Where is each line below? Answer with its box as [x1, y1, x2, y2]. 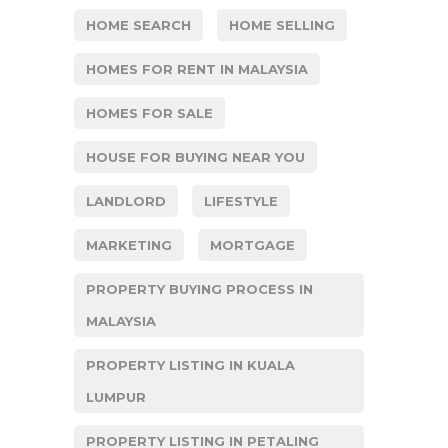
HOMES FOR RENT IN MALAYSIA [86, 61, 308, 77]
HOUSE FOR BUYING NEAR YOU [86, 149, 305, 165]
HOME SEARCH [86, 17, 191, 33]
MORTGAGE [210, 237, 295, 253]
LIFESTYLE [204, 193, 278, 209]
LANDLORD [86, 193, 166, 209]
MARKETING [86, 237, 172, 253]
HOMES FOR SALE [86, 105, 213, 121]
